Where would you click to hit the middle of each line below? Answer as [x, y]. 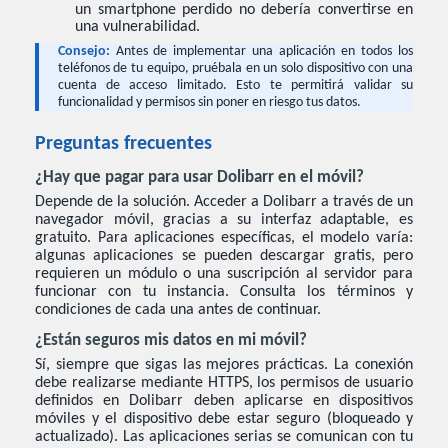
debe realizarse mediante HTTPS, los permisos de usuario [224, 383]
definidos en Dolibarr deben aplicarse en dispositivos [224, 401]
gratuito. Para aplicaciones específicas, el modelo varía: [224, 237]
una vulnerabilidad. [137, 27]
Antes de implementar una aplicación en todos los [264, 51]
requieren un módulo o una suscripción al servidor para [224, 273]
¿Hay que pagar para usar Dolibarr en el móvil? [199, 177]
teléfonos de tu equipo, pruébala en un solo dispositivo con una [235, 68]
